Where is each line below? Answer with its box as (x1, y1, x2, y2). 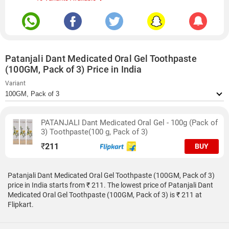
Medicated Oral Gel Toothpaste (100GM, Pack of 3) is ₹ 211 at (8, 191, 202, 199)
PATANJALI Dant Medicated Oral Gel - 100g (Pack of (41, 118, 218, 127)
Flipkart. (8, 200, 34, 209)
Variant (5, 80, 26, 87)
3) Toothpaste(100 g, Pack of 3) (41, 127, 148, 136)
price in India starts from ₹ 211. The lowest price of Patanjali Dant (8, 181, 213, 189)
